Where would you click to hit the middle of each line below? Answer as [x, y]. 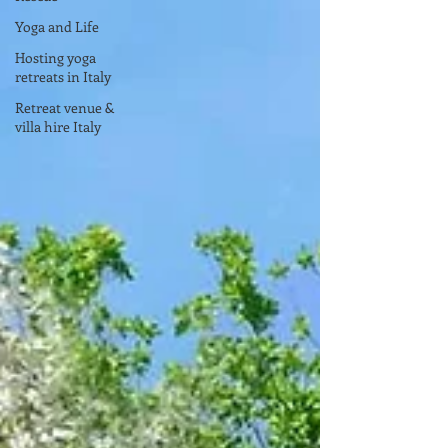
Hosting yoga [55, 57]
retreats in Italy [63, 76]
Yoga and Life [57, 26]
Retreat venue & [64, 107]
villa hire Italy [58, 126]
